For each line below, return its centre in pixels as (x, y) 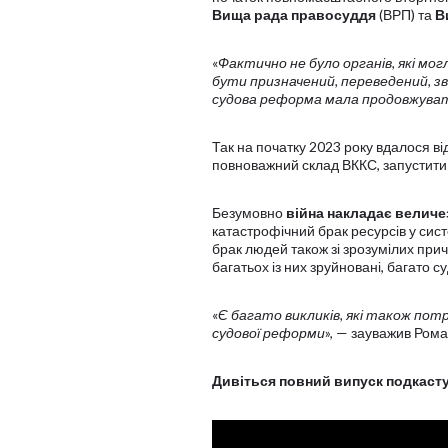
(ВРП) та (405, 14)
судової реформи (268, 332)
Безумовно (249, 212)
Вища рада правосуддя (294, 14)
